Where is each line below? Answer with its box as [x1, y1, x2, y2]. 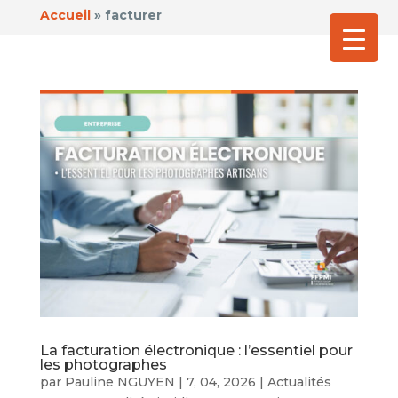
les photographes [39, 356, 167, 374]
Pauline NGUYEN [64, 374, 175, 391]
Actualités [267, 374, 331, 391]
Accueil [39, 7, 91, 23]
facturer [104, 7, 162, 23]
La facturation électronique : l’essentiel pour [39, 342, 353, 360]
